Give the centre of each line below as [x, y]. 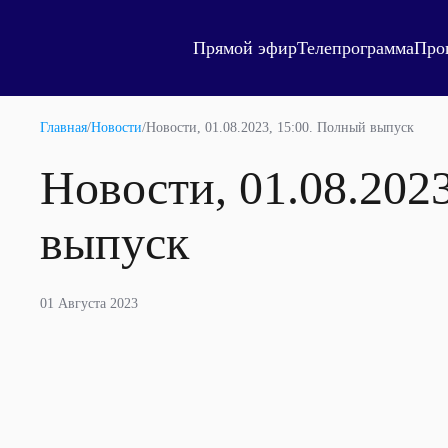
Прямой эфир [245, 47]
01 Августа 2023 [89, 303]
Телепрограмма [355, 47]
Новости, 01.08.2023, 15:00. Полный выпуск [280, 127]
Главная [63, 127]
